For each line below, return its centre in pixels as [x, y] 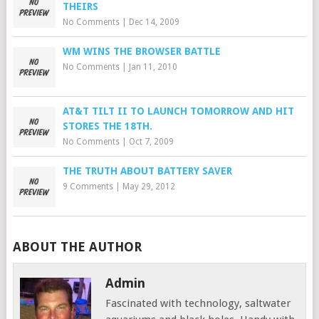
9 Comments [88, 187]
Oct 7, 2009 [151, 142]
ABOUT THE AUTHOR [77, 247]
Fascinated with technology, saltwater [198, 303]
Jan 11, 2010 [153, 67]
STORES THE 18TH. [107, 126]
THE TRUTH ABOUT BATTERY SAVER [147, 171]
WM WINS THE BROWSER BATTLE [141, 51]
